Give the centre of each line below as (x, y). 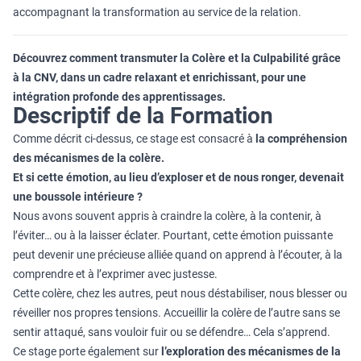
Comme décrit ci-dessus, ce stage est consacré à (134, 139)
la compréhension (301, 139)
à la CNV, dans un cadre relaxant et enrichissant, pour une (160, 77)
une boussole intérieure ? (78, 197)
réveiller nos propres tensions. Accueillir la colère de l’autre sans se (176, 313)
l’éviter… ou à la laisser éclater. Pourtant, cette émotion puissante (173, 235)
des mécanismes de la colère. (89, 158)
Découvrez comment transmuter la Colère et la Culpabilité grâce (177, 58)
